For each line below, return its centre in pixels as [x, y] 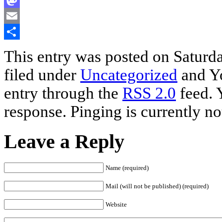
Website [116, 205]
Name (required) [127, 168]
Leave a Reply [64, 142]
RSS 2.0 [149, 93]
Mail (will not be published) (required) [157, 186]
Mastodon [20, 15]
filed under [42, 75]
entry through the [63, 93]
